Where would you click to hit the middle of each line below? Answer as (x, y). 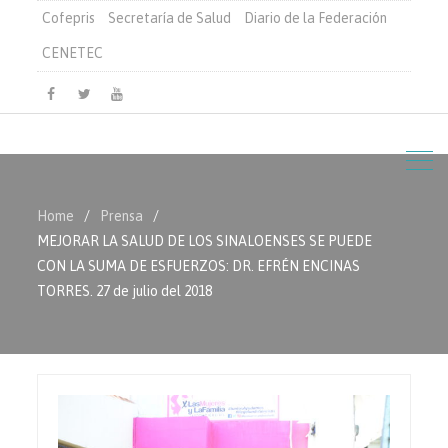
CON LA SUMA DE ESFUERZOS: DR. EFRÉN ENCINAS (199, 266)
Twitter (106, 118)
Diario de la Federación (316, 18)
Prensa (122, 216)
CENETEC (73, 53)
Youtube (141, 118)
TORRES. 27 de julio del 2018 (125, 291)
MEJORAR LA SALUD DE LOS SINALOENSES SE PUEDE (205, 241)
